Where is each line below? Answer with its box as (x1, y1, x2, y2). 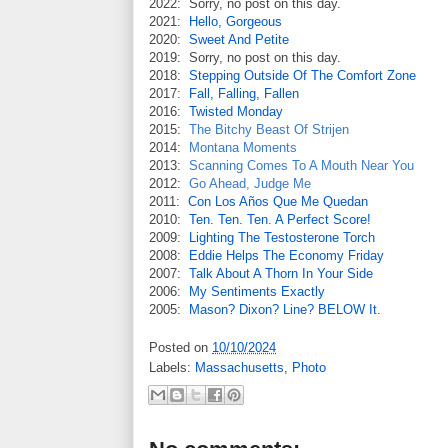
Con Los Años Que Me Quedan (188, 193, 368, 209)
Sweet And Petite (189, 31, 289, 47)
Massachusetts (195, 360, 284, 376)
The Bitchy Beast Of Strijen (189, 121, 349, 137)
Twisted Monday (189, 103, 283, 119)
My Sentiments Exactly (189, 283, 325, 299)
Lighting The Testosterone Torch (189, 229, 375, 245)
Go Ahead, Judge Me (189, 175, 311, 191)
